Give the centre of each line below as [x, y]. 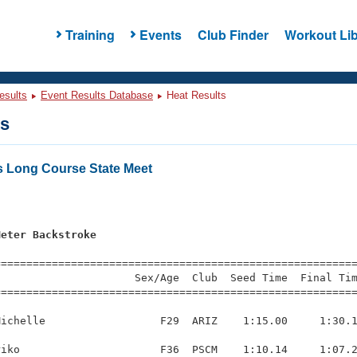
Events [160, 34]
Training [90, 34]
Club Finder [233, 34]
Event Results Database [97, 95]
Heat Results [195, 95]
